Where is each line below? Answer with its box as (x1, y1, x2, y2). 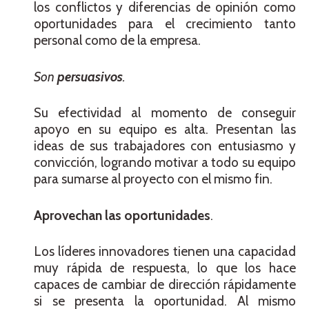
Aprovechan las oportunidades (34, 207, 210, 223)
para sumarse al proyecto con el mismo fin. (34, 171, 272, 188)
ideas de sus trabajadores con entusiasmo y (34, 138, 296, 154)
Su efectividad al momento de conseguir (34, 105, 296, 121)
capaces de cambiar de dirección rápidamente (34, 277, 296, 293)
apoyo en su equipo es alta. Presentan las (34, 121, 296, 138)
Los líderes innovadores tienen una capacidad (34, 243, 296, 260)
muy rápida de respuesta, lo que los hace (34, 260, 296, 277)
